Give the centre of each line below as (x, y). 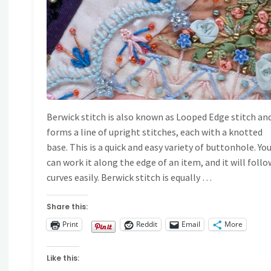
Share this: (67, 206)
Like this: (63, 258)
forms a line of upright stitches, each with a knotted (155, 132)
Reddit (147, 224)
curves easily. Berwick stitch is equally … (129, 177)
